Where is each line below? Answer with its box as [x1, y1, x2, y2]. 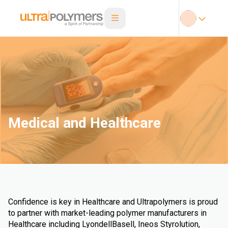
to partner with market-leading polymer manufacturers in [8, 208, 207, 218]
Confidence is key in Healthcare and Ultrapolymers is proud [8, 197, 218, 207]
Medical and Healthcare [8, 115, 161, 131]
